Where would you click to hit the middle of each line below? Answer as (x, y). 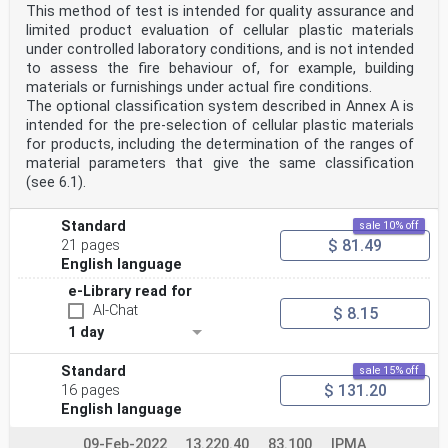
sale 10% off (389, 225)
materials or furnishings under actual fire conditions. (201, 87)
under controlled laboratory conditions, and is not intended (220, 49)
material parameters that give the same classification (220, 163)
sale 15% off (389, 370)
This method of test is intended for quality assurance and (220, 11)
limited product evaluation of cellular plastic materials (220, 30)
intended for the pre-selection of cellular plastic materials (220, 125)
